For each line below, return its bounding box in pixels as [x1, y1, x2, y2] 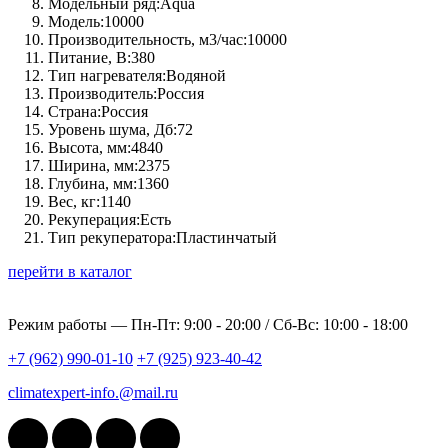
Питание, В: [48, 49, 131, 67]
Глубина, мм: [48, 175, 137, 193]
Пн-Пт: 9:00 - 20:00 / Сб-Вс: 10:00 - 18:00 [131, 316, 408, 334]
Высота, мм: [48, 139, 131, 157]
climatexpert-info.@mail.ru [8, 384, 178, 402]
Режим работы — [8, 316, 131, 334]
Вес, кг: [48, 193, 100, 211]
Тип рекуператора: [48, 229, 176, 247]
